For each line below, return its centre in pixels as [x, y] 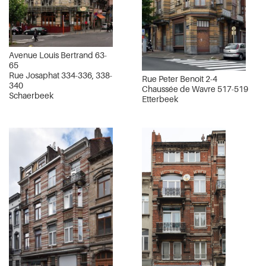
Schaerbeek [31, 96]
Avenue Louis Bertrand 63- [58, 55]
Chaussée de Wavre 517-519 [195, 88]
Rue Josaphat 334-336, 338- [61, 75]
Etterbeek [160, 99]
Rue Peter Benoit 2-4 [180, 78]
